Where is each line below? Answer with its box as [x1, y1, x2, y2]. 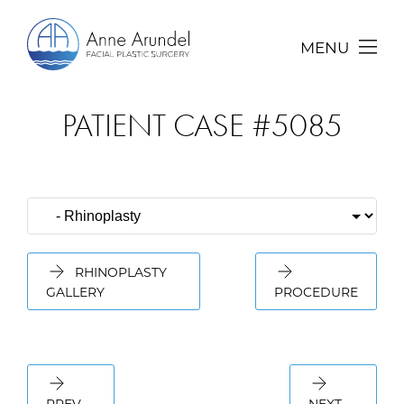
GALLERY [46, 283, 105, 300]
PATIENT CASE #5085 [61, 107, 343, 144]
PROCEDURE [274, 283, 358, 300]
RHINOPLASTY [71, 263, 167, 280]
